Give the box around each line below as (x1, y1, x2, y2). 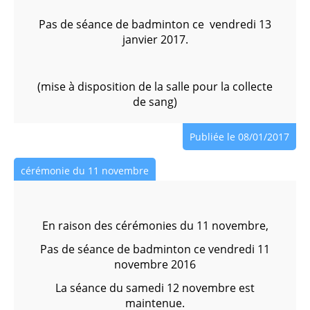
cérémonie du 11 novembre (21, 164, 149, 177)
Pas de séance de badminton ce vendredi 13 (39, 17, 271, 32)
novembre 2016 (114, 257, 196, 272)
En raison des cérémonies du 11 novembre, (42, 218, 268, 233)
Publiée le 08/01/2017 (190, 130, 289, 143)
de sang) (133, 94, 177, 109)
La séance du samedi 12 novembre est (55, 280, 255, 295)
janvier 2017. (122, 32, 188, 47)
